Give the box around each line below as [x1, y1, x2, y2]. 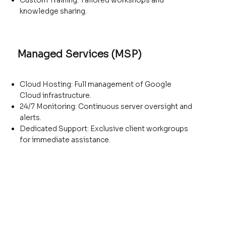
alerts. [19, 112, 41, 122]
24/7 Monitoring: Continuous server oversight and [19, 101, 192, 111]
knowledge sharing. [19, 7, 87, 16]
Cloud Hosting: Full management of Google [19, 79, 172, 89]
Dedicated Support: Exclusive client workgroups [19, 124, 188, 133]
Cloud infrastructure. [19, 90, 91, 100]
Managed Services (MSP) [17, 48, 142, 61]
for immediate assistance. [19, 135, 110, 144]
